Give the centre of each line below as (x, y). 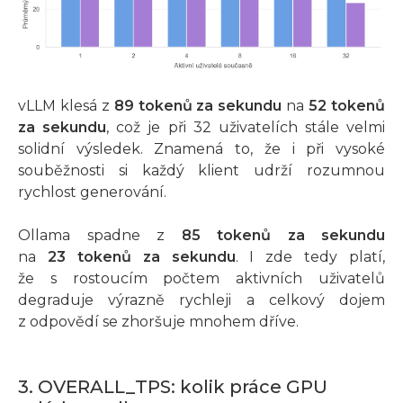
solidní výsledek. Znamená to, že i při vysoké (201, 149)
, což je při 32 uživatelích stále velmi (246, 128)
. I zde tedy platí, (310, 257)
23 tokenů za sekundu (141, 257)
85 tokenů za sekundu (283, 236)
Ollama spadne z (100, 236)
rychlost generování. (92, 193)
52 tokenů (347, 106)
